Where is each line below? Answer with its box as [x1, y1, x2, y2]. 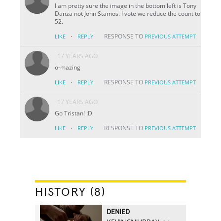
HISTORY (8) [35, 186, 106, 198]
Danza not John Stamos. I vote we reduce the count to [55, 9, 201, 18]
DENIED [107, 208, 130, 216]
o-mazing [55, 63, 81, 72]
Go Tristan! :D [55, 109, 93, 117]
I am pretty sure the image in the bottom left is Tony [55, 1, 197, 10]
